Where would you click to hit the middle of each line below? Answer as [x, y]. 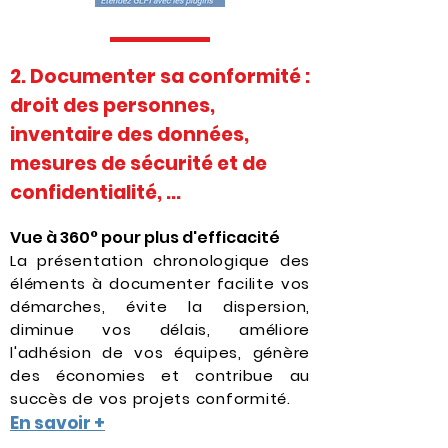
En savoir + [57, 423]
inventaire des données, [129, 134]
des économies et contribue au [160, 375]
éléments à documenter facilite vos [160, 283]
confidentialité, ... [95, 192]
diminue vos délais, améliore [160, 329]
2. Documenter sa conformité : [160, 76]
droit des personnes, [112, 105]
